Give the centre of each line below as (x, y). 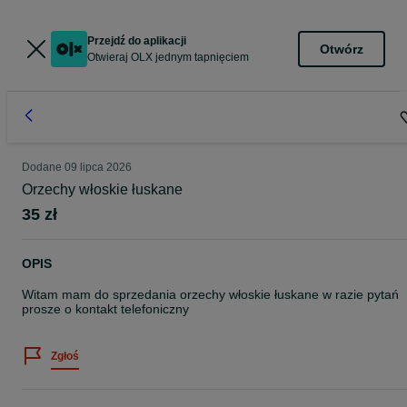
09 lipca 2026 (98, 167)
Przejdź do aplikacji (137, 41)
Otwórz (342, 49)
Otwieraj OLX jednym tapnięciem (168, 57)
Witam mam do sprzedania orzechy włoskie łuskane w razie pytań (210, 294)
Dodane (43, 167)
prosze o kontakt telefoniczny (105, 309)
